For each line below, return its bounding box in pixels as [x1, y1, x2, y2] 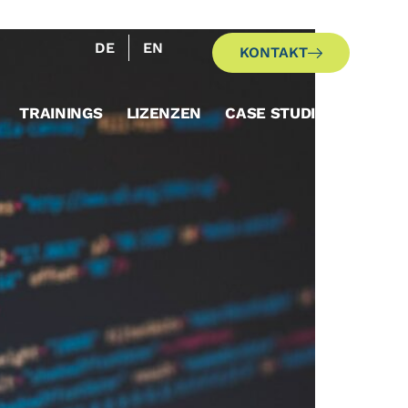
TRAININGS [19, 104, 103, 122]
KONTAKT [240, 44, 308, 61]
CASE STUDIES [225, 104, 335, 122]
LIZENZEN [126, 104, 202, 122]
